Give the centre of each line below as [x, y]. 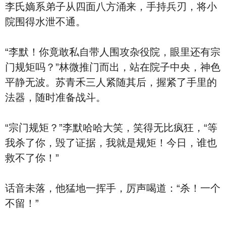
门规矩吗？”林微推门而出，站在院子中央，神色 [113, 67]
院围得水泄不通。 [45, 22]
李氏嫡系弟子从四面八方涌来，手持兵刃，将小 [111, 7]
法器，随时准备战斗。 [55, 97]
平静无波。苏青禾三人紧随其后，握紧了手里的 [111, 82]
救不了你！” [32, 158]
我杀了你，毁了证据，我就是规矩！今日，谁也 [111, 143]
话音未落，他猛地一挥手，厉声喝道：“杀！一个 [113, 188]
